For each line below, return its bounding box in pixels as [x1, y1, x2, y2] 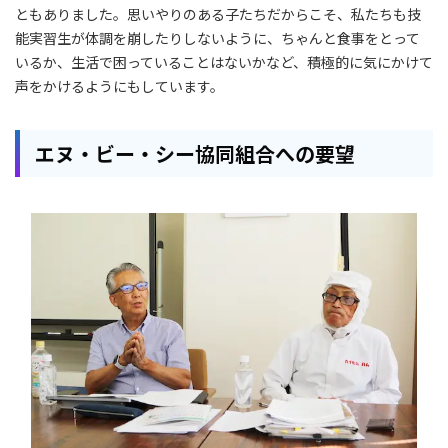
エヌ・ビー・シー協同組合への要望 [35, 138, 355, 168]
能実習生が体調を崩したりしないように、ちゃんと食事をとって [15, 27, 420, 48]
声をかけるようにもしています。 [15, 75, 224, 96]
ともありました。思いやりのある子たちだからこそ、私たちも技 [15, 3, 421, 24]
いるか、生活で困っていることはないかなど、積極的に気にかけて [15, 51, 433, 72]
